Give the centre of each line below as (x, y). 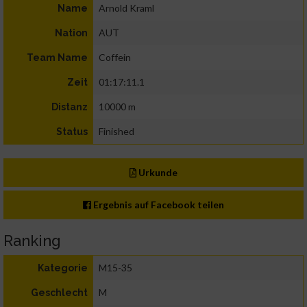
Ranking (32, 241)
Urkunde (157, 173)
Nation (71, 33)
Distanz (70, 107)
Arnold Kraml (126, 8)
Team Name (57, 58)
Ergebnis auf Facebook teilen (158, 205)
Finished (116, 132)
